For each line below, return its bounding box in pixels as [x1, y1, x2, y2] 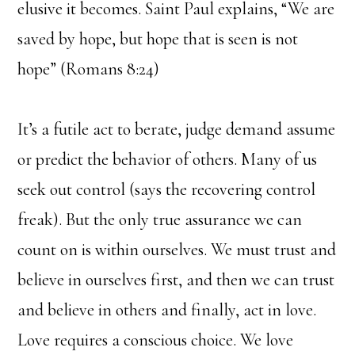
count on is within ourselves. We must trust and [17, 239, 337, 261]
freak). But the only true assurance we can [17, 209, 303, 231]
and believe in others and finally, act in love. [17, 300, 317, 321]
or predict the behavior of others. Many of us [17, 149, 318, 170]
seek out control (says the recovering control [17, 179, 316, 200]
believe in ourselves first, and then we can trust [17, 269, 335, 291]
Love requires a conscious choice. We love [17, 330, 294, 351]
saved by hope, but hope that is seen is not [17, 29, 299, 50]
